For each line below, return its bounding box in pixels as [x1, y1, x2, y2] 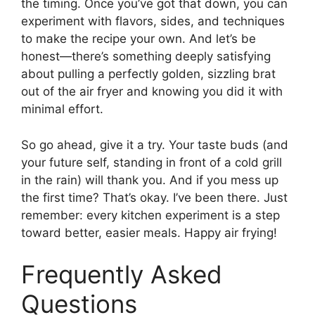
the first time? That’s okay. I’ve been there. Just [21, 190, 288, 205]
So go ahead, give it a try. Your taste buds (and [21, 137, 288, 152]
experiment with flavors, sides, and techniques [21, 14, 285, 29]
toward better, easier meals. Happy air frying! [21, 225, 277, 240]
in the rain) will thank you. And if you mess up [21, 172, 278, 187]
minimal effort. [21, 102, 103, 117]
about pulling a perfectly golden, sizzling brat [21, 67, 276, 82]
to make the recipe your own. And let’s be [21, 32, 256, 46]
